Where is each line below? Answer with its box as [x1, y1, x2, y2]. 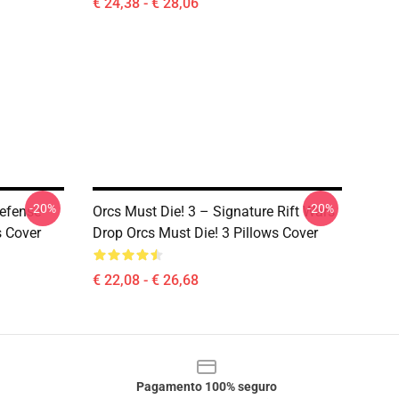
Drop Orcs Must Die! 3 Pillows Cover [93, 224, 318, 241]
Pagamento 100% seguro [136, 379, 277, 394]
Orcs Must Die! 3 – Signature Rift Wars [93, 203, 335, 220]
